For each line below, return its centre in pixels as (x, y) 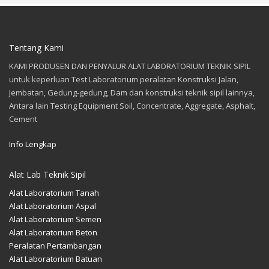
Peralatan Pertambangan (55, 246)
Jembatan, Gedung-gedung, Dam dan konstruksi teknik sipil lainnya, (132, 92)
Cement (23, 119)
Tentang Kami (36, 48)
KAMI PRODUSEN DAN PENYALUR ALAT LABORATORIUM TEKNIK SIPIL (130, 66)
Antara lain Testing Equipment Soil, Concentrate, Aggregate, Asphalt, (132, 106)
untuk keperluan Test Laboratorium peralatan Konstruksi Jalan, (124, 79)
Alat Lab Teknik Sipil (47, 174)
